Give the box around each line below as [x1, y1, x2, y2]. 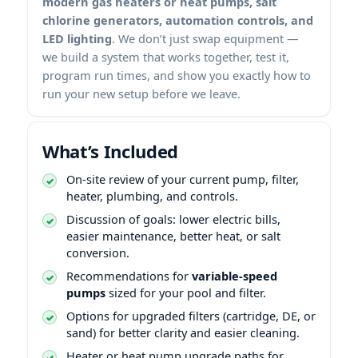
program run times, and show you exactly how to [42, 66, 311, 83]
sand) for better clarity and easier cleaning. [66, 324, 300, 340]
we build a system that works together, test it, [42, 48, 289, 65]
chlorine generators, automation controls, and [42, 11, 313, 28]
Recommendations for [66, 267, 192, 284]
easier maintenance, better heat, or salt [66, 227, 280, 244]
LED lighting [42, 30, 112, 46]
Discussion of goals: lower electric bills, [66, 210, 280, 227]
